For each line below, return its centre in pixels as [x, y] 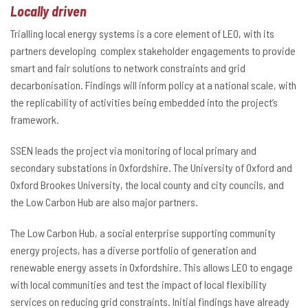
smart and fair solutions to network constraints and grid [128, 67]
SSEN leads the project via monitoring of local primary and [133, 150]
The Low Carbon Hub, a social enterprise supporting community [143, 232]
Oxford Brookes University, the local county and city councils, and [147, 184]
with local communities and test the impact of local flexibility [139, 284]
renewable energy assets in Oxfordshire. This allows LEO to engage [152, 267]
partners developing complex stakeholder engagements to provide [153, 50]
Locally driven [48, 11]
